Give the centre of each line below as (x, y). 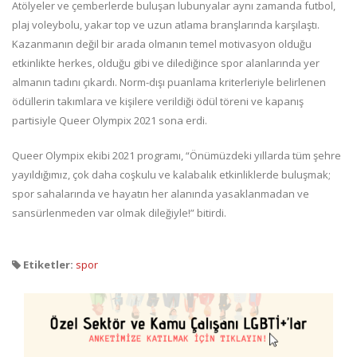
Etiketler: (47, 265)
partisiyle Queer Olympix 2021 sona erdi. (110, 121)
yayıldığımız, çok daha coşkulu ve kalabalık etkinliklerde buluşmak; (171, 175)
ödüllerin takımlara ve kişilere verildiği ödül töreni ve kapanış (158, 102)
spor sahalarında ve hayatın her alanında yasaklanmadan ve (161, 194)
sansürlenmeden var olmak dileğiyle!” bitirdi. (120, 213)
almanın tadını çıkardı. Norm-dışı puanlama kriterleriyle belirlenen (169, 82)
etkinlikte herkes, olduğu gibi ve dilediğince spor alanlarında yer (166, 63)
